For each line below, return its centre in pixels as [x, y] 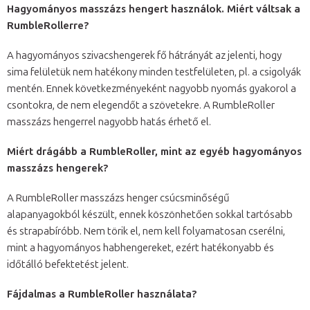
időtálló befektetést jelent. [69, 264]
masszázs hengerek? [59, 168]
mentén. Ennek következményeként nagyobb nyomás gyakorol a [152, 88]
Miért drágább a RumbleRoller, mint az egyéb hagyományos [154, 151]
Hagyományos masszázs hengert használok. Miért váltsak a [154, 9]
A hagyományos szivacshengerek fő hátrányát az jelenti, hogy [144, 55]
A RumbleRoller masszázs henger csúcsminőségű [118, 198]
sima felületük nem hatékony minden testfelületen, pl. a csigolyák [154, 72]
